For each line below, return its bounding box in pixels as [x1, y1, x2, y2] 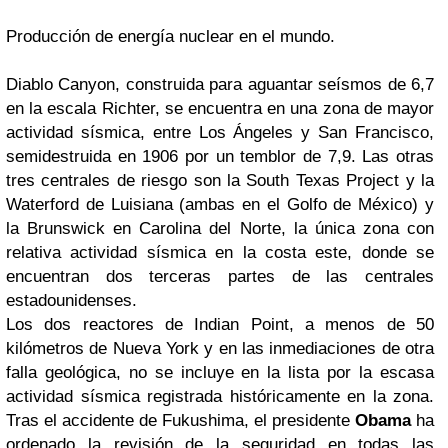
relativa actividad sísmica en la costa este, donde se [6, 243, 434, 262]
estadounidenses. [6, 291, 137, 310]
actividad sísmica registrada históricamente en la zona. [6, 387, 434, 406]
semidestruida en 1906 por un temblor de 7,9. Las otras [6, 147, 434, 166]
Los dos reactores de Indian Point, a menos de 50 [6, 315, 434, 334]
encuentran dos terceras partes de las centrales [6, 267, 434, 286]
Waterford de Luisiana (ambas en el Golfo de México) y [6, 195, 434, 214]
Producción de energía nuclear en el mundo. [6, 27, 335, 46]
